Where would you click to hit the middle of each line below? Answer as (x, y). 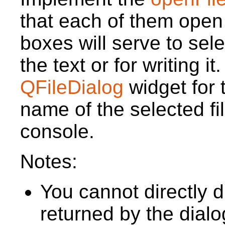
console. (57, 131)
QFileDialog (75, 87)
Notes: (49, 161)
